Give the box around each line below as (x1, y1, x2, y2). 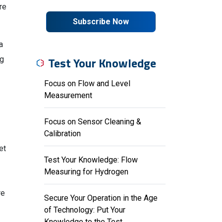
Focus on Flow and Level (44, 79, 130, 88)
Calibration (44, 129, 81, 138)
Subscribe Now (73, 17, 129, 26)
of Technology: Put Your (44, 205, 125, 215)
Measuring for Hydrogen (44, 167, 128, 176)
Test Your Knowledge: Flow (44, 155, 138, 165)
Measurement (44, 91, 92, 100)
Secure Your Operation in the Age (44, 193, 158, 203)
